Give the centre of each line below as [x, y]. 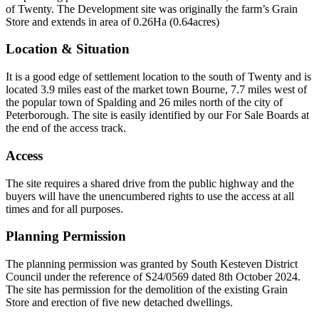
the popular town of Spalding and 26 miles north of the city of [144, 103]
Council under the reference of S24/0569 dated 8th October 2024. [153, 277]
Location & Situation [68, 49]
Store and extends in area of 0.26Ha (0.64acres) [113, 21]
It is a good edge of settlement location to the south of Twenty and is [158, 77]
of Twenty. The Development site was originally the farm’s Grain [152, 9]
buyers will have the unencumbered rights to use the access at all [150, 196]
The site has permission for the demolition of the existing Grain [147, 290]
